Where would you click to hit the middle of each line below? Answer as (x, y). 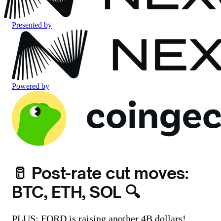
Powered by (31, 86)
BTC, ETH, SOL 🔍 (76, 192)
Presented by (32, 25)
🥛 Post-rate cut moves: (100, 173)
